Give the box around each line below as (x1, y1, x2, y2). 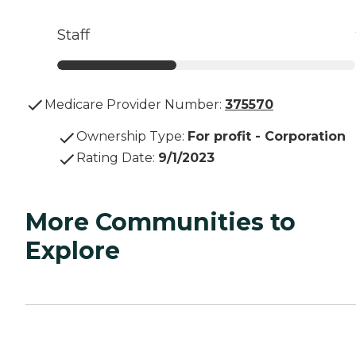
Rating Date (76, 150, 153, 166)
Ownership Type (76, 129, 182, 145)
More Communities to (25, 207, 296, 238)
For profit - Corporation (188, 129, 346, 145)
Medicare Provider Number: (44, 97, 222, 113)
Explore (25, 236, 120, 266)
